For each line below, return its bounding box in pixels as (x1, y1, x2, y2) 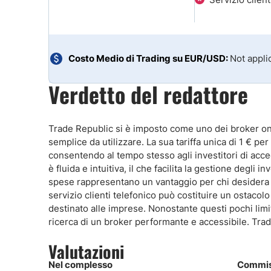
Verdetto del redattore (48, 78, 248, 110)
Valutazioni (48, 239, 124, 264)
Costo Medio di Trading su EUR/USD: (68, 53, 228, 64)
